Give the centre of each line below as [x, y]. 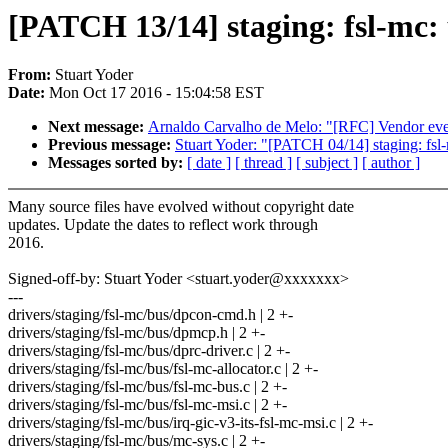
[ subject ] [327, 163]
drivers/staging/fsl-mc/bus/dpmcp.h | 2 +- [136, 333]
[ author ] [391, 163]
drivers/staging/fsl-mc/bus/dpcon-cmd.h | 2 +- [150, 315]
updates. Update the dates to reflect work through [163, 225]
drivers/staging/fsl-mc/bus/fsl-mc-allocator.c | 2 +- [163, 369]
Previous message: [111, 145]
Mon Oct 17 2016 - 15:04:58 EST [156, 93]
